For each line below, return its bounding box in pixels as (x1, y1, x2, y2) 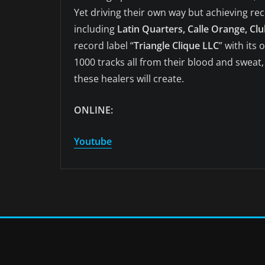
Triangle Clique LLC (134, 39, 219, 53)
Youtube (74, 135, 112, 148)
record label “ (74, 39, 134, 53)
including (74, 22, 115, 36)
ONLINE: (74, 104, 113, 117)
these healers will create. (74, 72, 184, 86)
